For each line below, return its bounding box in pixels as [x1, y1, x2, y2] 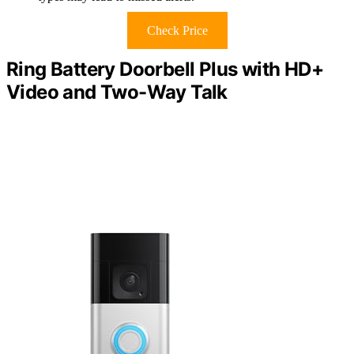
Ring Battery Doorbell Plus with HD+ [6, 58, 323, 81]
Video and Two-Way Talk [6, 81, 228, 104]
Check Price [146, 24, 208, 38]
